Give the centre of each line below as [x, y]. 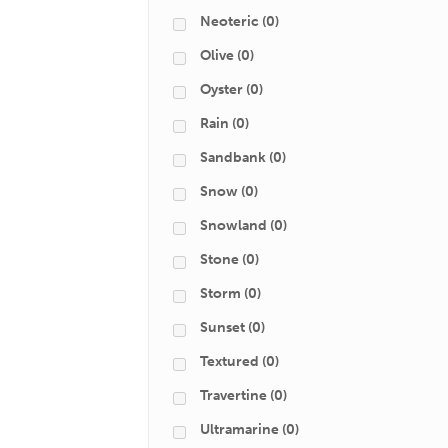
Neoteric [229, 21]
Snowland [233, 225]
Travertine [233, 395]
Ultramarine [239, 429]
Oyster [221, 89]
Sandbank [233, 157]
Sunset [222, 327]
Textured [229, 361]
